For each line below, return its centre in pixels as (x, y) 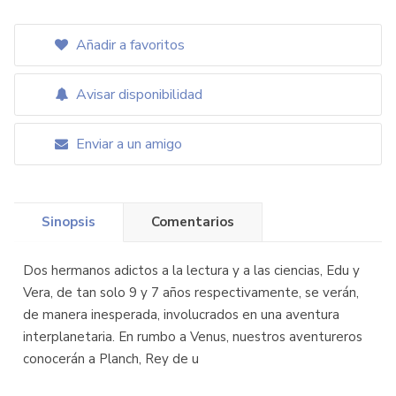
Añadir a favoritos (129, 45)
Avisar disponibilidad (137, 95)
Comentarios (193, 222)
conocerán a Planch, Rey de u (111, 359)
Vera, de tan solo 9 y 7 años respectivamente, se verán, (191, 293)
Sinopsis (69, 222)
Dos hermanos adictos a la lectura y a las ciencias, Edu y (191, 270)
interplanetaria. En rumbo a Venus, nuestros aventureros (193, 337)
